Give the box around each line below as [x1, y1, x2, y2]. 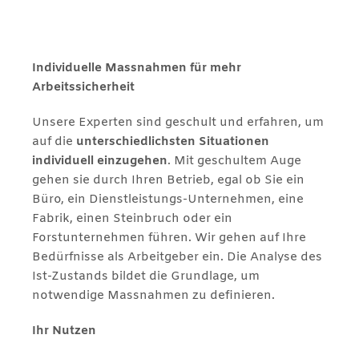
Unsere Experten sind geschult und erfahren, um [32, 114, 324, 131]
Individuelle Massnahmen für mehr [32, 59, 241, 76]
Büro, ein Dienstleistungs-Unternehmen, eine [32, 191, 304, 208]
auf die [32, 133, 76, 150]
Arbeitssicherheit [32, 79, 135, 95]
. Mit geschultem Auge [167, 152, 301, 169]
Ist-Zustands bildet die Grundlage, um [32, 268, 260, 284]
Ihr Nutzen [32, 322, 96, 339]
